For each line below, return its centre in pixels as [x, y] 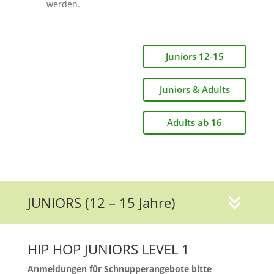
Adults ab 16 [195, 122]
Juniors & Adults [194, 89]
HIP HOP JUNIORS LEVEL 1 [108, 249]
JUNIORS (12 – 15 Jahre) [101, 202]
